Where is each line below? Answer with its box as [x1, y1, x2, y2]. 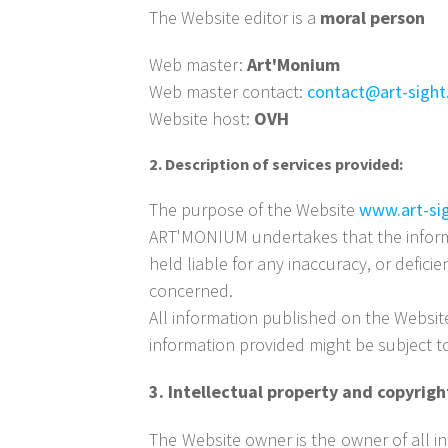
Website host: [149, 107, 255, 131]
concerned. [149, 279, 234, 303]
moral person [320, 6, 426, 30]
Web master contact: [149, 80, 308, 104]
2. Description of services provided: [149, 154, 404, 175]
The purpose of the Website [149, 198, 360, 222]
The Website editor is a [149, 6, 321, 30]
